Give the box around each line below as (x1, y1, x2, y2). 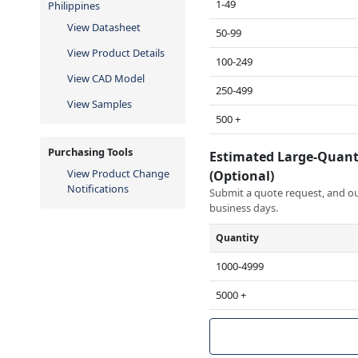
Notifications (67, 181, 129, 196)
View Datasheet (67, 19, 141, 34)
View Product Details (67, 45, 165, 60)
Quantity (216, 230, 260, 245)
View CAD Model (67, 70, 145, 86)
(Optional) (209, 166, 278, 185)
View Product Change (67, 165, 169, 181)
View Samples (67, 96, 132, 111)
